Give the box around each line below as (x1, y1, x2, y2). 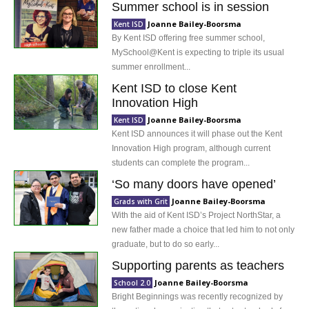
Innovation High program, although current (112, 143, 271, 153)
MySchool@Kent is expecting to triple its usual (112, 48, 285, 57)
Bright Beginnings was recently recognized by (112, 292, 283, 301)
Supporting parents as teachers (112, 259, 285, 272)
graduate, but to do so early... (112, 239, 220, 249)
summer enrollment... (112, 62, 191, 72)
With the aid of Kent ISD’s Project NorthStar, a (112, 210, 281, 220)
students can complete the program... (112, 158, 250, 168)
